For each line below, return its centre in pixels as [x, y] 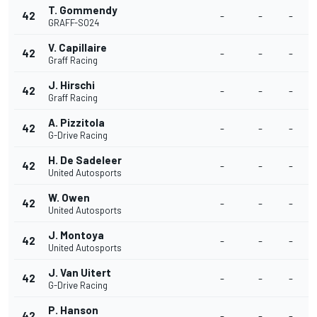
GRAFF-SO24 [74, 23]
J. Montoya [76, 235]
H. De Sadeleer [85, 160]
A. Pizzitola [76, 122]
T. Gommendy [83, 10]
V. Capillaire [77, 47]
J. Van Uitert [80, 272]
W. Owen [69, 197]
